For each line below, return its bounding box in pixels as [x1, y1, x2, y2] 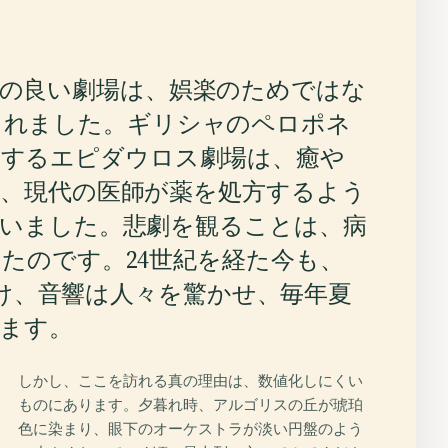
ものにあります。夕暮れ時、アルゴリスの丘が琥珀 [18, 394, 363, 415]
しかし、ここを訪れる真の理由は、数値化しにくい [18, 370, 363, 391]
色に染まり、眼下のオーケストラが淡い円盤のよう [18, 418, 363, 439]
